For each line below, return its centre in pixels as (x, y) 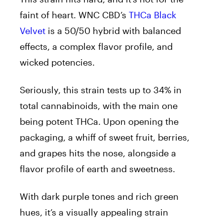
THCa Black (152, 15)
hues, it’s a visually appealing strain (94, 212)
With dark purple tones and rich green (99, 197)
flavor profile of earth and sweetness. (97, 169)
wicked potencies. (57, 62)
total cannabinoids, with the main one (99, 106)
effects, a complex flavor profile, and (96, 47)
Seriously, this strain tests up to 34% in (101, 90)
